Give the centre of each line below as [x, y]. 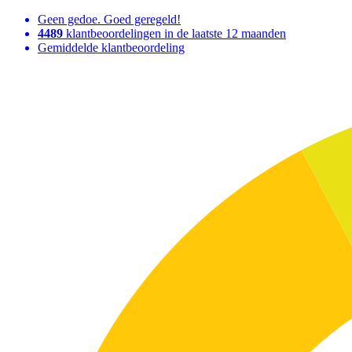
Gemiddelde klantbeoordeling [111, 48]
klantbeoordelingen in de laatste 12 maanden [176, 33]
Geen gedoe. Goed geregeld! [109, 19]
